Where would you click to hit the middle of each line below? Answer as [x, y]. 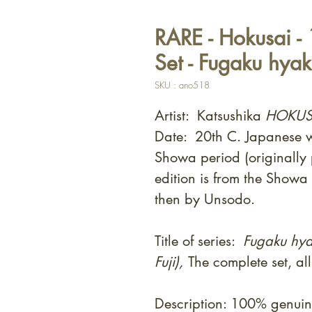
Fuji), [171, 262]
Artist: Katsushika [210, 116]
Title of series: [199, 241]
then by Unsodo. [205, 200]
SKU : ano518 [182, 85]
